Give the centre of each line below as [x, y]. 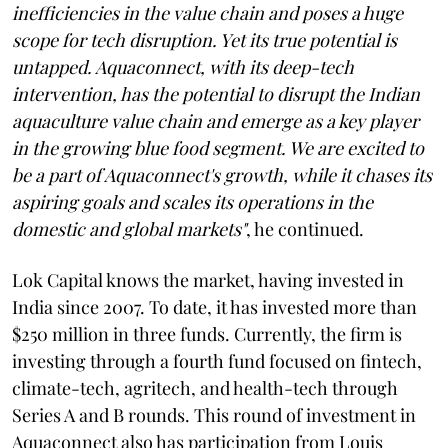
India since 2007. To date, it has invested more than [214, 306]
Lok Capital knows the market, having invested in [208, 279]
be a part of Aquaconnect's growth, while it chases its [222, 174]
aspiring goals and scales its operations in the [192, 201]
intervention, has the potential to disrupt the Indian [216, 93]
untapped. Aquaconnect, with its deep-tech [183, 66]
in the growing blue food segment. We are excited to [218, 147]
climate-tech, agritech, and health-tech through [205, 387]
